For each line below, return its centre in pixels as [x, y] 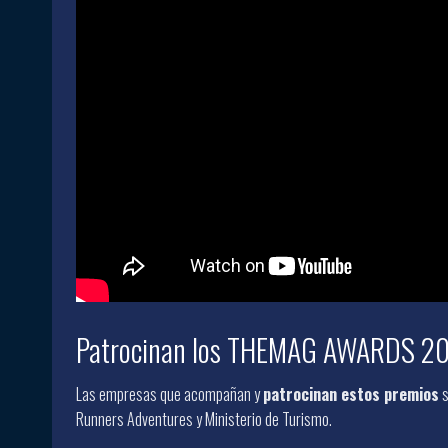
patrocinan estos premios [351, 393]
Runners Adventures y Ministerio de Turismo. [204, 418]
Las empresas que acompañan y [169, 393]
